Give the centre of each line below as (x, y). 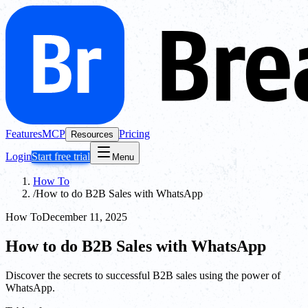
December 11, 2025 (85, 217)
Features (24, 134)
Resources (92, 134)
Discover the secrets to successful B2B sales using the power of (143, 275)
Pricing (134, 134)
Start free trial (61, 156)
